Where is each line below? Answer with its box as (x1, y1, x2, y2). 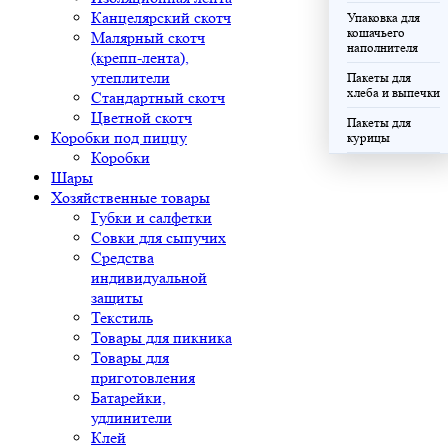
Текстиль (91, 308, 153, 327)
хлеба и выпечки (347, 85, 440, 100)
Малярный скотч (91, 28, 205, 47)
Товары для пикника (91, 328, 232, 347)
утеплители (91, 68, 170, 87)
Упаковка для (347, 10, 420, 25)
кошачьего (347, 25, 405, 40)
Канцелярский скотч (91, 8, 231, 27)
